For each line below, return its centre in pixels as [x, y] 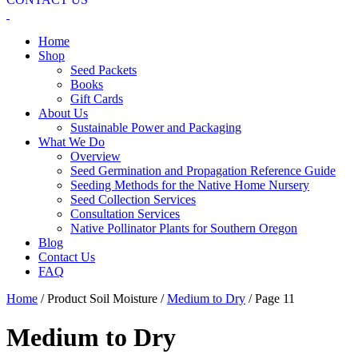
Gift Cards [97, 99]
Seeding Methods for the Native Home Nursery [190, 185]
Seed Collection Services [133, 199]
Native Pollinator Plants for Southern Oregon [184, 228]
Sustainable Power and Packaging [156, 127]
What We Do [72, 142]
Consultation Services [125, 214]
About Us [63, 113]
